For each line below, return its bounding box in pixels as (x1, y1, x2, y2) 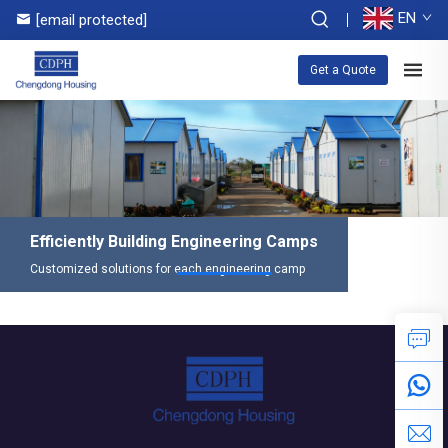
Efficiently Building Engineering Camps (30, 231, 318, 251)
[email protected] (36, 11, 147, 29)
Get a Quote (310, 63, 376, 77)
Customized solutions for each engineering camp (30, 261, 305, 276)
